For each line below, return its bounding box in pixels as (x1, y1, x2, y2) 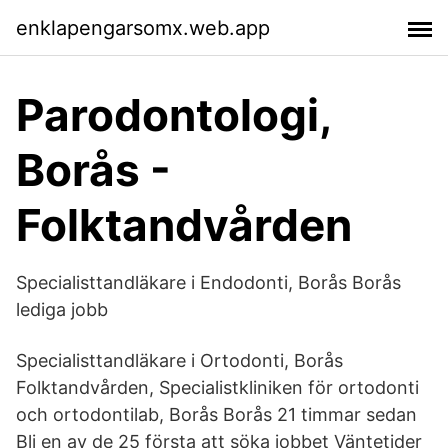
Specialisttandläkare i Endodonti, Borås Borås (16, 272, 401, 293)
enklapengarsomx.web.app (16, 15, 270, 40)
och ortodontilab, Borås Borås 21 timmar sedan (16, 404, 417, 425)
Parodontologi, (16, 88, 331, 142)
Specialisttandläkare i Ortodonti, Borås (16, 350, 343, 371)
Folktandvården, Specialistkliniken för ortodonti (16, 377, 419, 398)
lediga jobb (16, 299, 108, 320)
